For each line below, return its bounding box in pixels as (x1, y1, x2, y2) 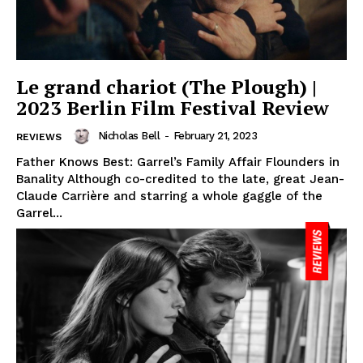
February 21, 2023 (173, 130, 257, 143)
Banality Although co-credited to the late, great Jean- (16, 172, 344, 187)
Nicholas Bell (97, 130, 160, 143)
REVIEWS (16, 131, 62, 143)
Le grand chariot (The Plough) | (16, 74, 317, 100)
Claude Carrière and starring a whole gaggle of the (16, 189, 322, 204)
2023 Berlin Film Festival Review (16, 95, 329, 122)
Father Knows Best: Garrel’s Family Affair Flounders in (16, 155, 340, 170)
